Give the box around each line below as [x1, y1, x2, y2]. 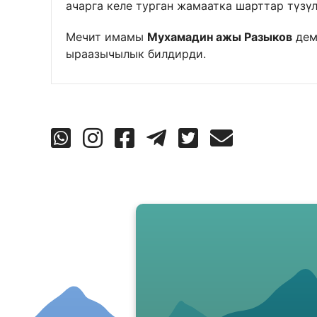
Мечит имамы [66, 29, 147, 44]
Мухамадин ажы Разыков [147, 29, 292, 44]
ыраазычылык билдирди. [66, 46, 206, 61]
